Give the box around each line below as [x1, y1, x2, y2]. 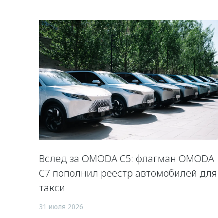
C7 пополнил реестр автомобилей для [39, 166, 217, 180]
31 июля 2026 [39, 201, 83, 211]
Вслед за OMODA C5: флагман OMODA [39, 151, 214, 165]
